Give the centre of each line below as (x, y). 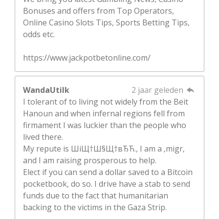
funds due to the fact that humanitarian (96, 195)
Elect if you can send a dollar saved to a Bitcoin (108, 172)
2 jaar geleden (158, 90)
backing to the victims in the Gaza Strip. (95, 207)
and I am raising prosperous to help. (90, 160)
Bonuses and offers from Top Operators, (99, 11)
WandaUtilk (46, 90)
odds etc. (39, 34)
